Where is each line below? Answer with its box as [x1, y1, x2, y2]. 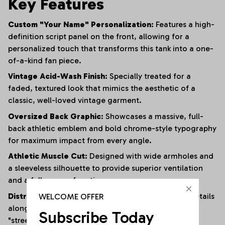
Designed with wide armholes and [87, 151, 213, 161]
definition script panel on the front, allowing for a [8, 32, 189, 42]
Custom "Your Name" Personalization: [8, 20, 154, 30]
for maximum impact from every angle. [8, 135, 152, 145]
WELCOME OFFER [38, 191, 103, 201]
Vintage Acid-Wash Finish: [8, 71, 107, 81]
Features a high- [154, 20, 214, 30]
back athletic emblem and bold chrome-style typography [8, 123, 216, 133]
